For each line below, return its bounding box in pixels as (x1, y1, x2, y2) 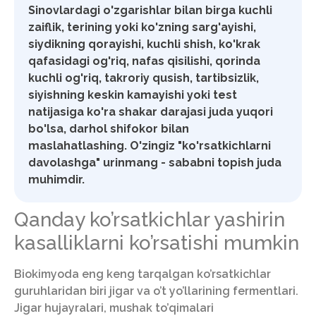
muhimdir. (28, 173, 85, 187)
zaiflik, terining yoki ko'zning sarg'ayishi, (28, 20, 256, 35)
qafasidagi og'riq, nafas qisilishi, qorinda (28, 54, 260, 68)
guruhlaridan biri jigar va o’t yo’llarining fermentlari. (14, 284, 298, 298)
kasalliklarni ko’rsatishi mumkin (14, 231, 299, 255)
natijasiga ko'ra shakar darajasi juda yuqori (28, 105, 273, 119)
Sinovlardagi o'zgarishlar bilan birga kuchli (28, 4, 272, 18)
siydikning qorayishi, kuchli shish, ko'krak (28, 37, 260, 51)
